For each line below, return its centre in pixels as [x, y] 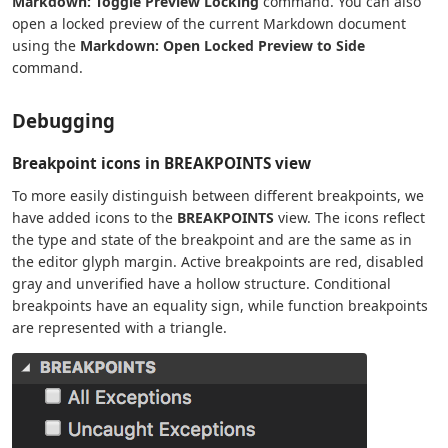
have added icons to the [94, 218]
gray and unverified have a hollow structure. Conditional [201, 284]
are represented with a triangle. [119, 328]
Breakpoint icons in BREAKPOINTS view [161, 163]
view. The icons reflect [349, 218]
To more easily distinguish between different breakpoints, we [218, 196]
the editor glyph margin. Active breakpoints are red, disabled [218, 262]
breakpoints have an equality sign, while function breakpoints [220, 306]
